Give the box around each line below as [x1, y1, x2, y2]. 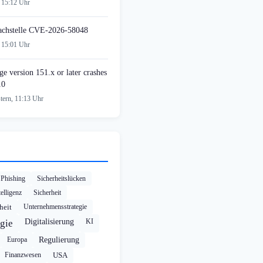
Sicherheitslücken [37, 174, 86, 183]
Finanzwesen [5, 251, 41, 259]
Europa [7, 235, 27, 244]
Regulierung [39, 235, 79, 245]
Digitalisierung [25, 217, 74, 227]
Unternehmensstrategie [23, 203, 87, 211]
